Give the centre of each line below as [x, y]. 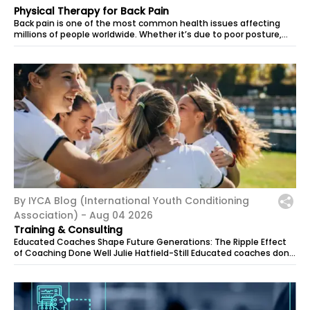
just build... [37, 264]
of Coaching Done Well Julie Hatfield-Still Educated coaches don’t [155, 253]
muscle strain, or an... [59, 45]
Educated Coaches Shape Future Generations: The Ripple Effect [150, 242]
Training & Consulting [68, 230]
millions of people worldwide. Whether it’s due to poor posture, [148, 34]
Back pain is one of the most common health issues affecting [147, 23]
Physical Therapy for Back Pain [91, 11]
